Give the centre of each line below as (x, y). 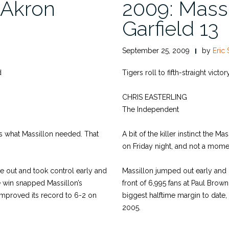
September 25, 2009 (156, 51)
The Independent (151, 109)
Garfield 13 (170, 28)
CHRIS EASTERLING (155, 97)
